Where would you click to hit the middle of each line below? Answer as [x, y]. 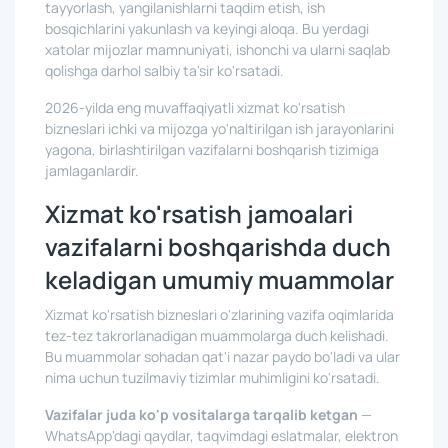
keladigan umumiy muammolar [219, 279]
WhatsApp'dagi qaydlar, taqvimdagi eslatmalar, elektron [221, 435]
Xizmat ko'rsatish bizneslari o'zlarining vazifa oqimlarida [219, 314]
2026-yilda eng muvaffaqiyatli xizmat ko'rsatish [195, 107]
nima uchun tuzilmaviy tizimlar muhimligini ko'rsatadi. [212, 377]
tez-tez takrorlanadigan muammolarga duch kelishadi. [217, 335]
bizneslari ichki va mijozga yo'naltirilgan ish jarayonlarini [219, 128]
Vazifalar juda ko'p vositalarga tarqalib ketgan [201, 414]
